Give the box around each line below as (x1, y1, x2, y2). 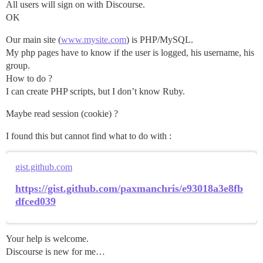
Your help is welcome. (6, 234, 89, 244)
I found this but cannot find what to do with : (6, 131, 171, 141)
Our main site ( (6, 35, 61, 45)
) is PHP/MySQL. (126, 35, 193, 45)
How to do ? (6, 73, 52, 83)
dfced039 (15, 195, 56, 207)
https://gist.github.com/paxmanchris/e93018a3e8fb (15, 183, 243, 194)
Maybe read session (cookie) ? (6, 109, 118, 119)
